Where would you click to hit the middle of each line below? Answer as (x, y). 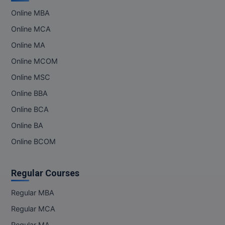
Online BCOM (33, 142)
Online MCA (31, 29)
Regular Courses (45, 173)
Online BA (27, 126)
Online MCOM (34, 61)
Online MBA (30, 13)
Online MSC (31, 77)
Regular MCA (33, 209)
